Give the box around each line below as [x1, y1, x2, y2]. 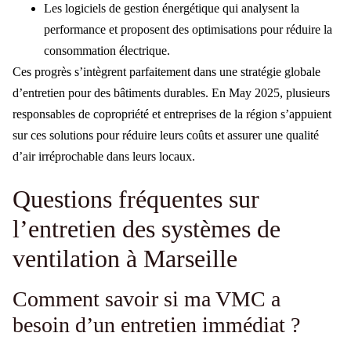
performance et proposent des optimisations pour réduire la [44, 22, 332, 36]
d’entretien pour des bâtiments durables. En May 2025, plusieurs [13, 85, 330, 100]
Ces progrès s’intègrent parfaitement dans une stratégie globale [13, 64, 320, 78]
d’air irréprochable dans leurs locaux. [13, 149, 195, 163]
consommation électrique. [44, 43, 170, 57]
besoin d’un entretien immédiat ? [13, 313, 300, 338]
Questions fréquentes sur [13, 185, 259, 214]
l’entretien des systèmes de [13, 215, 280, 244]
